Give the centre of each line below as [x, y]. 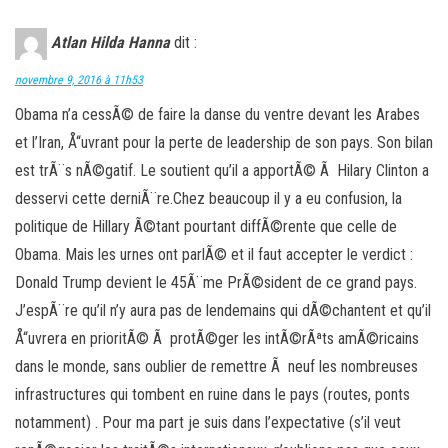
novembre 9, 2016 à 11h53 [79, 79]
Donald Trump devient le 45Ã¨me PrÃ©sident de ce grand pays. [216, 282]
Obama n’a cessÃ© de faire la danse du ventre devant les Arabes [217, 114]
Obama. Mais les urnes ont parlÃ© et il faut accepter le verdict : [214, 254]
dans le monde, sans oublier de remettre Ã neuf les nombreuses [216, 366]
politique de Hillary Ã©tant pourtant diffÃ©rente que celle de [206, 226]
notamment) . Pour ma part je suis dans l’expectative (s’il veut [208, 422]
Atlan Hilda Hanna [110, 42]
